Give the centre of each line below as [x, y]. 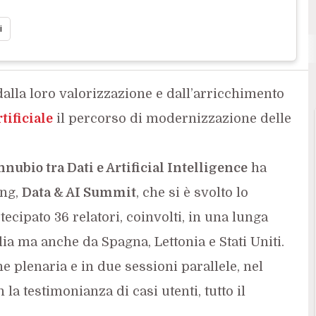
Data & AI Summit [79, 192]
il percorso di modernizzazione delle [172, 118]
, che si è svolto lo [192, 192]
